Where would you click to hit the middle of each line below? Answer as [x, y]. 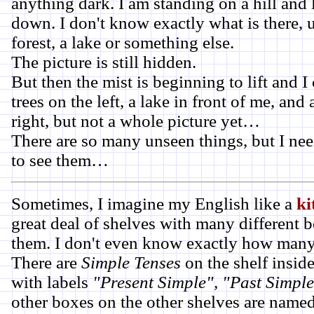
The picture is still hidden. [104, 62]
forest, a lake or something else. [123, 42]
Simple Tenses [129, 262]
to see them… [60, 160]
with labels [52, 282]
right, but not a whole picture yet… [136, 121]
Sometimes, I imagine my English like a [154, 204]
